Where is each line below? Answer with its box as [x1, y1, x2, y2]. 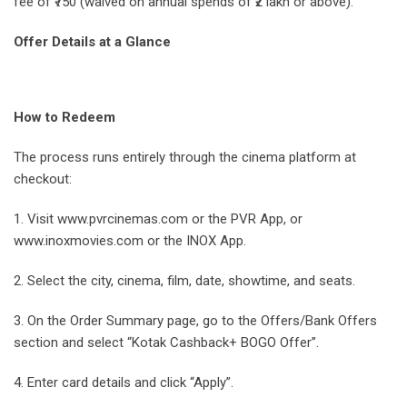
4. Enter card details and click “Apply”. [14, 374, 233, 392]
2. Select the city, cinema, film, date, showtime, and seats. [14, 273, 355, 290]
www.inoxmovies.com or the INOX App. [14, 233, 246, 250]
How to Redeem [14, 109, 115, 126]
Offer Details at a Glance [14, 34, 171, 51]
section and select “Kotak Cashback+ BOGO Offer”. [14, 334, 319, 352]
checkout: [14, 171, 72, 188]
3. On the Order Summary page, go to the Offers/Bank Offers [14, 313, 377, 330]
